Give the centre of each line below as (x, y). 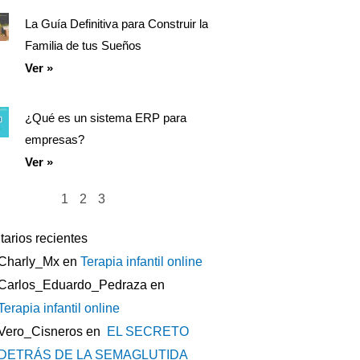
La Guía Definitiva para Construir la (116, 23)
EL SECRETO (146, 331)
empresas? (54, 139)
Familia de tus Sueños (83, 45)
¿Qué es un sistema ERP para (105, 117)
